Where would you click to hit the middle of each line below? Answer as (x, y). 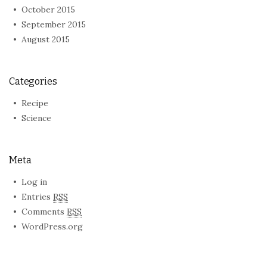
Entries (37, 197)
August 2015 (46, 39)
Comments (44, 212)
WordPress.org (52, 226)
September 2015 (54, 24)
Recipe (35, 103)
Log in (34, 182)
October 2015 (48, 10)
